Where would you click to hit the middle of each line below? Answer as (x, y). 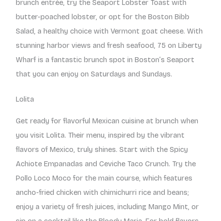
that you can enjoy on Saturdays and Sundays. (94, 74)
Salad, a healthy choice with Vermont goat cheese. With (109, 31)
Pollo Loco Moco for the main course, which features (104, 178)
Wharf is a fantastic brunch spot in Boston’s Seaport (105, 60)
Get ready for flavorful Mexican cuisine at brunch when (107, 121)
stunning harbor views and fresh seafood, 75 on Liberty (109, 46)
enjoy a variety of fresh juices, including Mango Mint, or (107, 206)
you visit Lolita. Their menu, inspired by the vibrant (100, 135)
